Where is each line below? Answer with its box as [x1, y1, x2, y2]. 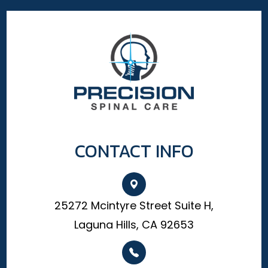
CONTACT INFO [74, 137, 194, 165]
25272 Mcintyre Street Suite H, [54, 197, 214, 213]
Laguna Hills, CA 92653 [74, 217, 194, 232]
